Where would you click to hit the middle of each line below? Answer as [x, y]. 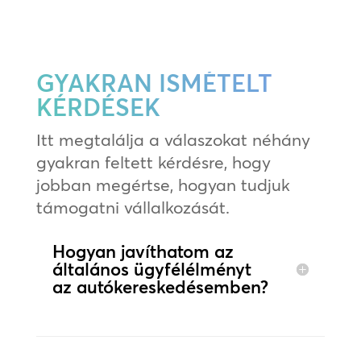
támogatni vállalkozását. [133, 207]
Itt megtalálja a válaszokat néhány [173, 140]
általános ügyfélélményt [151, 270]
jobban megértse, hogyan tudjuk [163, 185]
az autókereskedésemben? [160, 287]
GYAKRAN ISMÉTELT [154, 84]
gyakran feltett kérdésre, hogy [153, 162]
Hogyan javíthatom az [143, 252]
